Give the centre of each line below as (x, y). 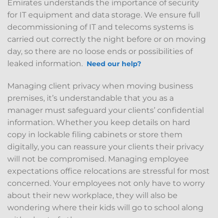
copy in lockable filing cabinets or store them (95, 135)
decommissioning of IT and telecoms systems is (100, 27)
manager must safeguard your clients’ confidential (106, 110)
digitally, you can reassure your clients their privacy (106, 147)
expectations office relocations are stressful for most (109, 171)
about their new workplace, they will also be (92, 196)
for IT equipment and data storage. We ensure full (104, 15)
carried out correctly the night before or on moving (107, 39)
